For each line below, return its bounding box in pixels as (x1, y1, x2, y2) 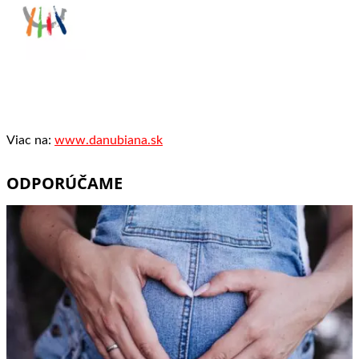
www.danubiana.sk (54, 133, 163, 147)
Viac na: (6, 133, 54, 147)
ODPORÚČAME (6, 171, 123, 194)
